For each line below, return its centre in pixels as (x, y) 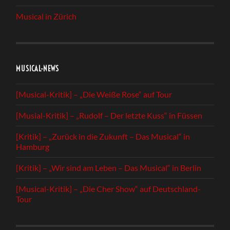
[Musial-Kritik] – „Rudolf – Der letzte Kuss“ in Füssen (109, 115)
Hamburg (33, 146)
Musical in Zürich (46, 16)
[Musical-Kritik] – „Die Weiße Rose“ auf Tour (94, 94)
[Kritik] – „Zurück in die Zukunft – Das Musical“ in (103, 136)
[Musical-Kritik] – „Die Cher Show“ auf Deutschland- (109, 188)
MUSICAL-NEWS (38, 69)
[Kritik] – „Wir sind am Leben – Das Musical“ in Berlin (109, 167)
